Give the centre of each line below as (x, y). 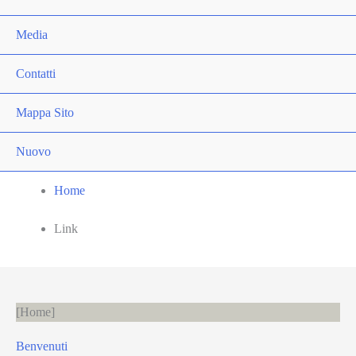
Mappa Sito (45, 112)
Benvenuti (42, 346)
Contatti (36, 74)
